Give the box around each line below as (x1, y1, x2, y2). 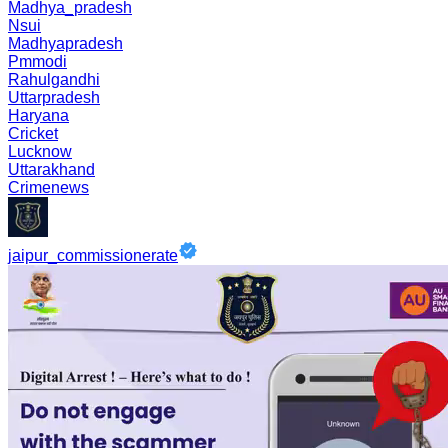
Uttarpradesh (8, 89, 100, 106)
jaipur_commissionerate (8, 247, 178, 264)
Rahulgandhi (8, 71, 100, 88)
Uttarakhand (8, 161, 95, 178)
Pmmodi (8, 53, 67, 70)
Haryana (8, 107, 69, 124)
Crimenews (8, 179, 89, 196)
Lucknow (8, 143, 72, 160)
